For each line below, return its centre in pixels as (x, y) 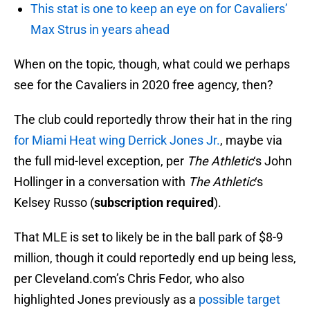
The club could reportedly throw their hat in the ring (153, 120)
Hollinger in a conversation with (101, 182)
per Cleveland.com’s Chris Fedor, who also (129, 279)
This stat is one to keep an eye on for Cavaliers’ (159, 9)
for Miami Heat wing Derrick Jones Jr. (117, 140)
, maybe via (251, 140)
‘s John (273, 161)
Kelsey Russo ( (54, 203)
